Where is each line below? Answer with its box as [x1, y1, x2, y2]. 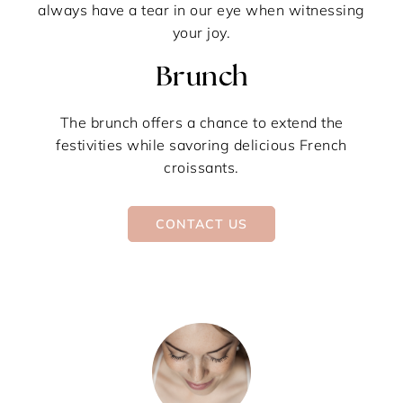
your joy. [172, 22, 231, 41]
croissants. [164, 157, 239, 176]
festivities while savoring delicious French [56, 135, 347, 154]
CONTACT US [156, 215, 247, 232]
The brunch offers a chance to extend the [59, 112, 344, 131]
